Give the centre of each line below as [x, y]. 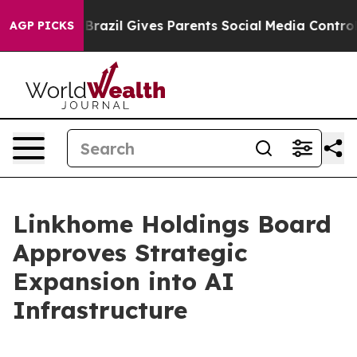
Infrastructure [100, 310]
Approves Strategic [130, 253]
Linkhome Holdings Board [172, 224]
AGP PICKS [42, 25]
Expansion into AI [124, 281]
